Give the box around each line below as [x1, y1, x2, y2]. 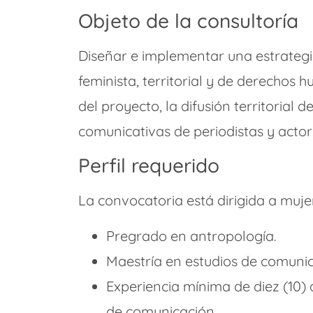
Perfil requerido [78, 153, 219, 178]
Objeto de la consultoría [78, 8, 298, 33]
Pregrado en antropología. [106, 226, 277, 245]
